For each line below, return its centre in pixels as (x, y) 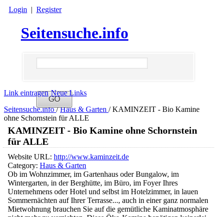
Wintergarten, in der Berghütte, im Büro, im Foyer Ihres (93, 183)
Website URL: (31, 157)
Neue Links (69, 93)
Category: (24, 166)
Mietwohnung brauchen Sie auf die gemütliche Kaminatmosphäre (108, 209)
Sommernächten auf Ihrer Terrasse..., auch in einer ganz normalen (108, 201)
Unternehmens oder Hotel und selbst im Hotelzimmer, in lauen (103, 192)
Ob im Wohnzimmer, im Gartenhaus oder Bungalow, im (93, 174)
